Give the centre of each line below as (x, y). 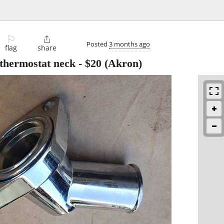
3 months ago (129, 44)
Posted (98, 44)
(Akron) (122, 63)
